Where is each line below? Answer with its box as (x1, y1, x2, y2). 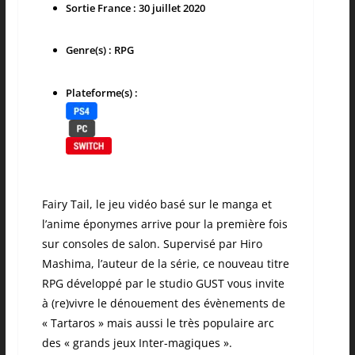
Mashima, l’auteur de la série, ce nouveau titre (41, 256, 289, 272)
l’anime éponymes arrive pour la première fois (41, 216, 288, 232)
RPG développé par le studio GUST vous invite (41, 276, 284, 292)
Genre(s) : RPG (65, 43, 134, 58)
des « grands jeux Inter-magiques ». (41, 335, 232, 351)
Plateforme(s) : (65, 86, 138, 101)
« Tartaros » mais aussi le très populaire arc (41, 315, 274, 331)
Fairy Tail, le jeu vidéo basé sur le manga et (41, 197, 272, 212)
